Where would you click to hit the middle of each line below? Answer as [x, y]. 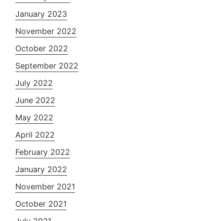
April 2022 [35, 134]
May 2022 [35, 117]
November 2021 [45, 186]
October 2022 [42, 48]
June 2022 [36, 100]
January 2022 [41, 169]
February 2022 [43, 152]
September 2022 [47, 65]
